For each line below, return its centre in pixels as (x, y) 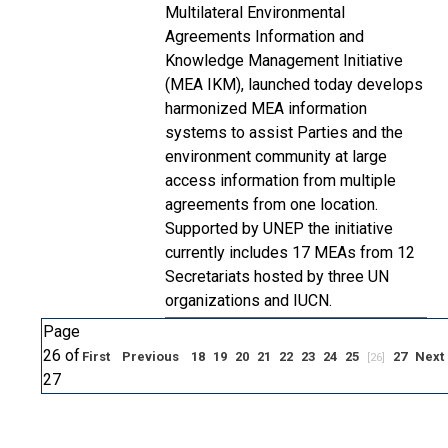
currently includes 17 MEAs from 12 (290, 252)
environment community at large (276, 156)
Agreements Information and (264, 36)
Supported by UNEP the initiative (279, 228)
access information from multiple (280, 180)
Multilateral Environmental (255, 12)
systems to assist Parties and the (284, 132)
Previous (150, 356)
